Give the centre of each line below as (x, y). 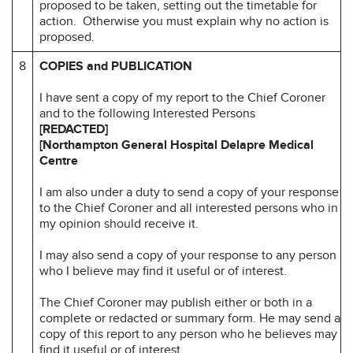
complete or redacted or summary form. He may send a (190, 318)
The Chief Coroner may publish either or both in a (176, 302)
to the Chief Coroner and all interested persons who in (189, 208)
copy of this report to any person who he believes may (188, 334)
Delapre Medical (267, 145)
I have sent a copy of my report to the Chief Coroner (182, 97)
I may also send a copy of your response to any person (188, 255)
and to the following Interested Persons (147, 113)
